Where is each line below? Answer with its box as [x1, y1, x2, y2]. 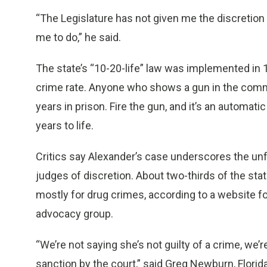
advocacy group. [36, 207, 113, 220]
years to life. [36, 119, 94, 132]
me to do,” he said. [36, 31, 121, 44]
